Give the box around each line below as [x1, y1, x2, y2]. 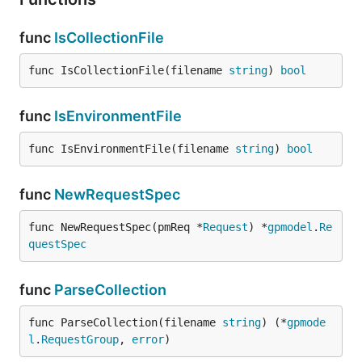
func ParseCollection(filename [28, 316, 222, 329]
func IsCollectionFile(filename [28, 64, 229, 77]
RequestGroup [41, 333, 119, 346]
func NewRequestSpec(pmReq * [28, 221, 203, 234]
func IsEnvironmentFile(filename [28, 142, 235, 155]
